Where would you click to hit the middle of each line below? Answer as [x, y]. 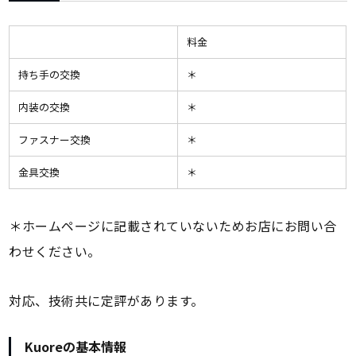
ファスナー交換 [54, 140]
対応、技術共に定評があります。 [106, 301]
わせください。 [55, 252]
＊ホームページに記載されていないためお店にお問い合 [173, 226]
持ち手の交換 [54, 75]
